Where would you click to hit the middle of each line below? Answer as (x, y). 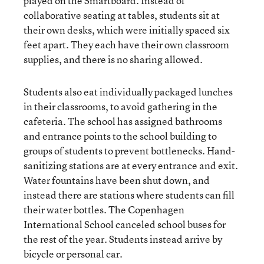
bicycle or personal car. (73, 253)
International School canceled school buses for (125, 224)
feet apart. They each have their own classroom (126, 44)
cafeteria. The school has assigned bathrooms (123, 121)
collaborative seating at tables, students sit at (122, 15)
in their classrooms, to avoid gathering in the (121, 106)
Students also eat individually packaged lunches (128, 91)
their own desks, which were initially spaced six (127, 29)
